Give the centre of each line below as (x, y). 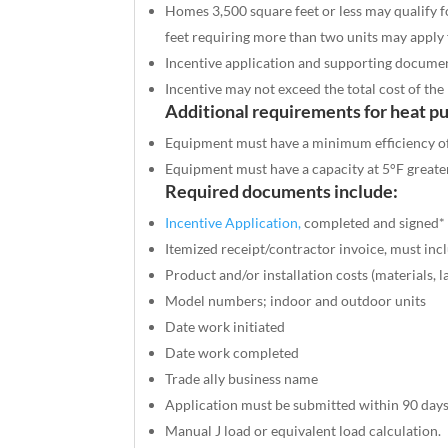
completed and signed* (373, 222)
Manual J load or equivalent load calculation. (303, 430)
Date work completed (232, 352)
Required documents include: (282, 190)
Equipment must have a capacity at (274, 168)
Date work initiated (225, 326)
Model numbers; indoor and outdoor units (296, 300)
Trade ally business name (242, 378)
